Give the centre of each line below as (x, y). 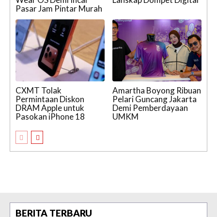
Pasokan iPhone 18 (50, 117)
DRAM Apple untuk (50, 108)
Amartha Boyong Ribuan (157, 91)
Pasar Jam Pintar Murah (59, 8)
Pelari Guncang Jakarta (155, 99)
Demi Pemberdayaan (150, 108)
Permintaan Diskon (50, 99)
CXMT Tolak (39, 91)
